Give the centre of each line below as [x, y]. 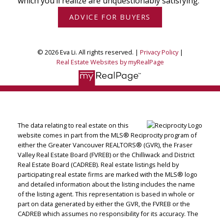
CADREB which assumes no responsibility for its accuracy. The [108, 214]
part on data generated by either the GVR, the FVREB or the [104, 204]
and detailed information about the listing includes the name [106, 184]
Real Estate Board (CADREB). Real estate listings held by [98, 165]
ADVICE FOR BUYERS [110, 17]
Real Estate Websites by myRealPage [110, 62]
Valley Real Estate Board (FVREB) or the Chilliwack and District [106, 155]
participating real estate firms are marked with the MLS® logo [107, 175]
